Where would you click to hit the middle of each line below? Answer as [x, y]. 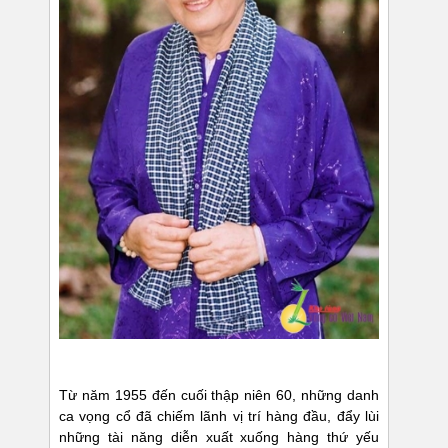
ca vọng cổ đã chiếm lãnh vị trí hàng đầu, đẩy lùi [219, 416]
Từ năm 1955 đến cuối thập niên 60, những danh [219, 395]
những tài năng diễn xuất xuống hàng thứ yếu [219, 437]
